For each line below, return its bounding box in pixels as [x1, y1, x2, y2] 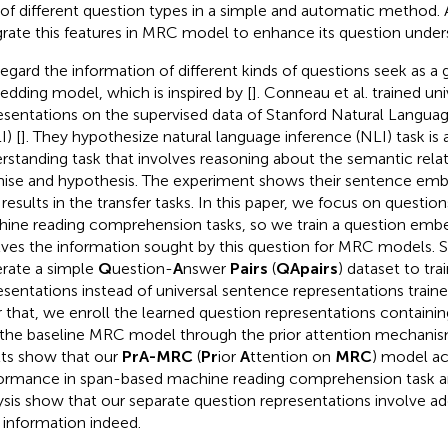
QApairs [275, 258, 338, 278]
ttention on [249, 346, 335, 366]
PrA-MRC [121, 346, 193, 366]
